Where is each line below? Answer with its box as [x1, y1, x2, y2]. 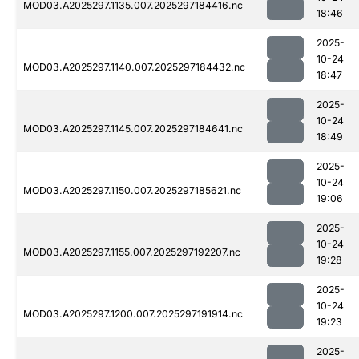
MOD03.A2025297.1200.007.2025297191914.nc [23, 308, 243, 321]
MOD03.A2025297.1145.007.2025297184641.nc [23, 123, 243, 135]
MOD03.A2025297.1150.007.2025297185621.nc [23, 184, 241, 197]
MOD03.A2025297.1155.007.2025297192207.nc [23, 246, 240, 259]
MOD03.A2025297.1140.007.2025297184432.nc [23, 61, 245, 74]
